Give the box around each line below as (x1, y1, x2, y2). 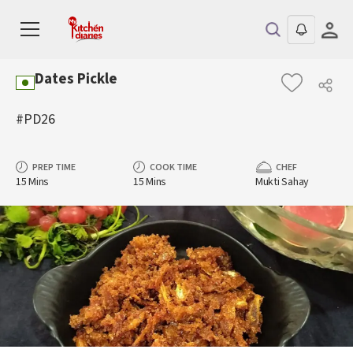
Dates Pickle (35, 69, 117, 90)
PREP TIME (32, 161, 76, 174)
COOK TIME (150, 161, 198, 174)
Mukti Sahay (255, 174, 309, 190)
